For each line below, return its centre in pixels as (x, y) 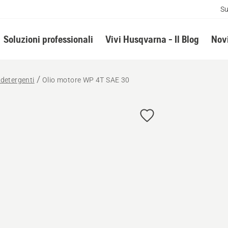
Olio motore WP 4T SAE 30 (86, 80)
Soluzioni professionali (48, 39)
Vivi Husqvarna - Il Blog (152, 39)
